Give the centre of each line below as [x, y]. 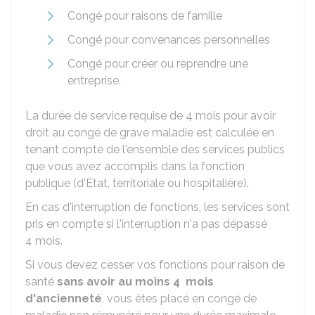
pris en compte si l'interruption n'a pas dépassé [146, 224]
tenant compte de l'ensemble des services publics [155, 149]
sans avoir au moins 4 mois [135, 282]
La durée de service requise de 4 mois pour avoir [150, 116]
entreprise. [94, 81]
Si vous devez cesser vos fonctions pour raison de [155, 265]
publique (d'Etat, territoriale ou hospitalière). [137, 183]
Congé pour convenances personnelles [169, 40]
